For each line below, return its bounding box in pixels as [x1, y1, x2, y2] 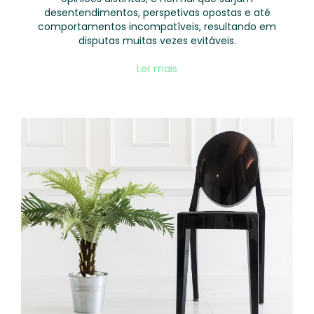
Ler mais [137, 62, 177, 76]
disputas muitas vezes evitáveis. [78, 34, 236, 48]
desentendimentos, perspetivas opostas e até [43, 6, 271, 20]
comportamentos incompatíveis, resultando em [38, 20, 276, 34]
